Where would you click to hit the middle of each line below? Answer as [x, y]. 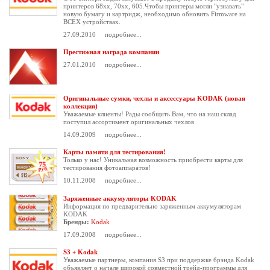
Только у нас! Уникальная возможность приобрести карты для [153, 160]
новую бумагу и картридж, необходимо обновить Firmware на [155, 14]
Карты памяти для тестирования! [115, 152]
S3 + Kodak [80, 252]
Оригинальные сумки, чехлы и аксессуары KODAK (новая [154, 98]
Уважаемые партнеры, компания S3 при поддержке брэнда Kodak [159, 260]
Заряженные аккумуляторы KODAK [120, 198]
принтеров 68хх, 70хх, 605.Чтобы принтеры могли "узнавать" [153, 6]
